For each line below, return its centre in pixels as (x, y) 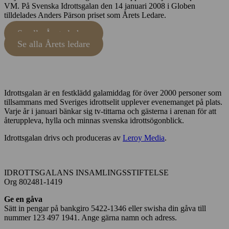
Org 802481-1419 (33, 182)
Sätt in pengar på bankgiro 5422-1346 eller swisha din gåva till (105, 209)
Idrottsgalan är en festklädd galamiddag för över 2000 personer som (113, 93)
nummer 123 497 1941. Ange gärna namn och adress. (90, 218)
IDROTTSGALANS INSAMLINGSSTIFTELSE (86, 173)
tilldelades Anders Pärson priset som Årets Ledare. (85, 15)
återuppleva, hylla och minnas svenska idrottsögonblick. (94, 121)
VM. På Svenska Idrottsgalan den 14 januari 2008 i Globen (100, 6)
